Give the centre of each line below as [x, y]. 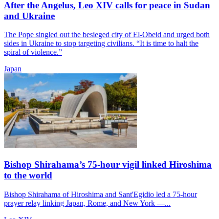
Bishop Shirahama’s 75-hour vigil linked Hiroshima [108, 165]
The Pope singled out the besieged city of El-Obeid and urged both [107, 35]
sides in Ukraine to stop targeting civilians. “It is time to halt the [101, 44]
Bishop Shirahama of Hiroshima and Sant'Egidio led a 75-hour [100, 194]
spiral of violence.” [33, 52]
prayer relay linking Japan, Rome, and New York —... [87, 203]
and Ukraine [29, 16]
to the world [28, 175]
